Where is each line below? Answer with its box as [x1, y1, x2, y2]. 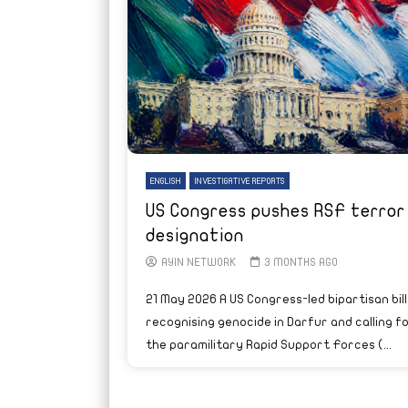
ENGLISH [149, 176, 181, 186]
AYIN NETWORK [160, 256, 237, 268]
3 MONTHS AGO [264, 256, 338, 268]
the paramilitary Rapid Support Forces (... [145, 337, 392, 352]
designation [145, 225, 244, 245]
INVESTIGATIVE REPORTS [193, 176, 285, 186]
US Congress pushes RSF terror [145, 200, 405, 220]
